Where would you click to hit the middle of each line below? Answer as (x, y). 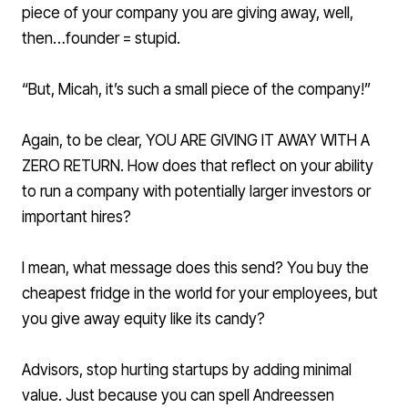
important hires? (76, 217)
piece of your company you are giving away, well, (188, 13)
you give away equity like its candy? (143, 319)
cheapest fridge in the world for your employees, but (200, 294)
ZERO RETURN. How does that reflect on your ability (198, 166)
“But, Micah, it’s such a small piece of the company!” (196, 90)
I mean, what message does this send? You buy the (195, 268)
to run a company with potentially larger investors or (196, 192)
